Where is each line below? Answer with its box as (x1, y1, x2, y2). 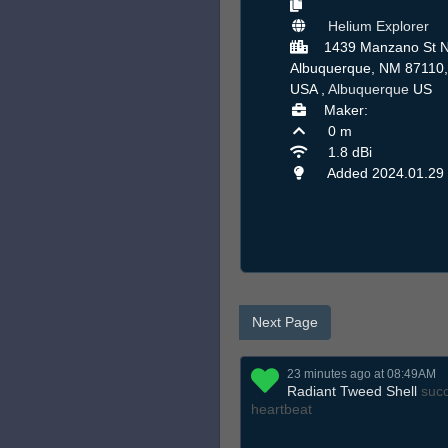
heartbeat (251, 401, 312, 418)
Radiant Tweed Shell (287, 383, 417, 400)
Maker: (323, 102, 368, 119)
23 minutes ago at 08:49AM (287, 367, 436, 382)
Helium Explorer (327, 18, 429, 35)
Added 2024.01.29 (323, 165, 444, 182)
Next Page (252, 314, 318, 331)
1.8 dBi (323, 144, 372, 161)
